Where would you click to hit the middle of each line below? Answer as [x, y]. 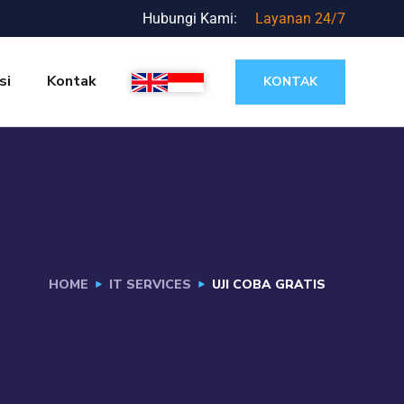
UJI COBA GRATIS [269, 285]
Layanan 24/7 [300, 18]
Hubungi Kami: [189, 18]
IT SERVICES [150, 285]
